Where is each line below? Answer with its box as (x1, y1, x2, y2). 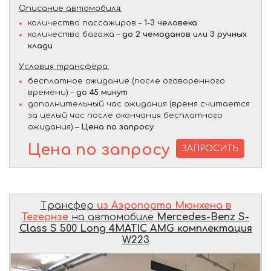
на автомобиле (68, 211, 157, 223)
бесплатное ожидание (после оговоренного (28, 76, 225, 85)
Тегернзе (22, 211, 68, 223)
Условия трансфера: (19, 62, 109, 71)
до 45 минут (76, 88, 128, 97)
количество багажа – (28, 30, 122, 39)
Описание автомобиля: (19, 4, 122, 13)
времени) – (28, 88, 76, 97)
